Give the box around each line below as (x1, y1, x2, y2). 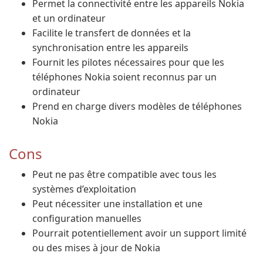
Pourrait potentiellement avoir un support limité (32, 227, 247, 240)
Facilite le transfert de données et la (32, 26, 191, 39)
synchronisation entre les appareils (32, 41, 188, 54)
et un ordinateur (32, 12, 106, 25)
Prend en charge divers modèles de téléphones (32, 100, 242, 113)
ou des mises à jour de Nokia (32, 241, 160, 254)
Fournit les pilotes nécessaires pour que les (32, 56, 224, 69)
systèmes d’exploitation (32, 183, 136, 195)
